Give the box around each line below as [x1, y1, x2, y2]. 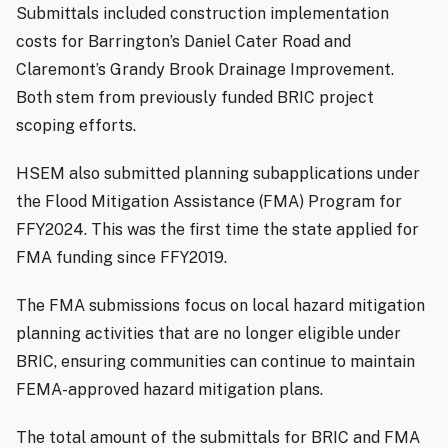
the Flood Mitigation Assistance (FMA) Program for [16, 191, 402, 211]
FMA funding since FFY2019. [16, 247, 227, 267]
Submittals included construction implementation [16, 3, 389, 23]
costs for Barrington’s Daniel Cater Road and [16, 31, 351, 51]
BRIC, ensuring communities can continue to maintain [16, 351, 415, 371]
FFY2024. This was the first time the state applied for [16, 219, 419, 239]
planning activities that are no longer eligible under [16, 323, 401, 343]
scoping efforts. [16, 115, 136, 135]
